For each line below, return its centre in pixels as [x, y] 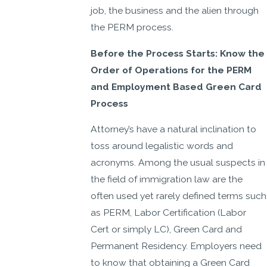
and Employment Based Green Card [176, 86]
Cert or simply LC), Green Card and [167, 229]
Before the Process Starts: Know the [178, 53]
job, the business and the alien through [175, 11]
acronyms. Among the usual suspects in [178, 163]
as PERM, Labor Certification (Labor [169, 213]
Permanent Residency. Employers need [176, 246]
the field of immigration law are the [167, 179]
